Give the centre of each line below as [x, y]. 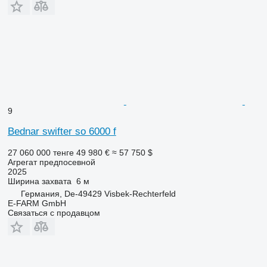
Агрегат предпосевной [51, 162]
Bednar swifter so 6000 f [62, 131]
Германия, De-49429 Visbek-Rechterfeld [98, 193]
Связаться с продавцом [54, 212]
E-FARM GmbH [37, 203]
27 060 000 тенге [41, 152]
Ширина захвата [39, 181]
